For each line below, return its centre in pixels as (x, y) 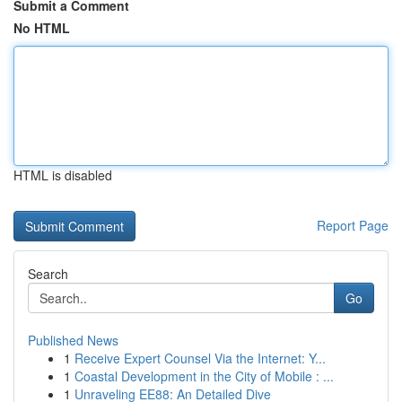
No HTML (42, 28)
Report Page (353, 225)
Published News (73, 340)
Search (48, 274)
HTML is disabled (63, 175)
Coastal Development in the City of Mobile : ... (204, 376)
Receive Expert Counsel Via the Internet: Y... (200, 358)
